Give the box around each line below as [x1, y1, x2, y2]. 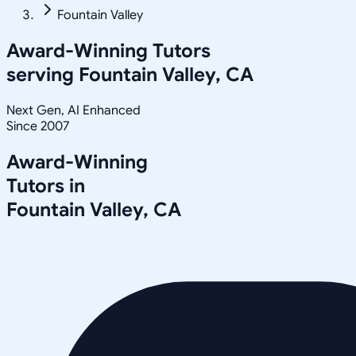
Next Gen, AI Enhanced [6, 102, 141, 118]
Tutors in [6, 173, 85, 198]
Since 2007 [6, 118, 69, 134]
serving [6, 62, 79, 87]
